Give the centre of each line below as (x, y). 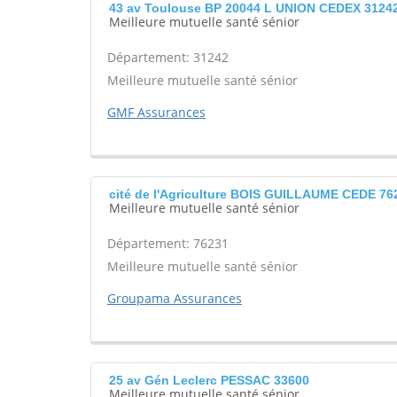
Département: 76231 (168, 243)
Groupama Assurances (175, 298)
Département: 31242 (168, 57)
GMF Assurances (156, 112)
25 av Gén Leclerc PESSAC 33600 (209, 380)
